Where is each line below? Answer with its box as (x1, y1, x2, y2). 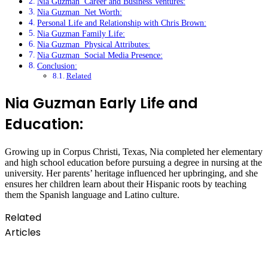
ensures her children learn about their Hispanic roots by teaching (5, 179, 246, 189)
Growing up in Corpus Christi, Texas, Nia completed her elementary (5, 147, 263, 157)
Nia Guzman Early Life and (5, 93, 198, 114)
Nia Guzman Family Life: (36, 29, 125, 39)
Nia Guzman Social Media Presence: (36, 50, 163, 60)
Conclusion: (36, 61, 77, 71)
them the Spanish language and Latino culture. (5, 190, 179, 200)
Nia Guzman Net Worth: (36, 7, 122, 17)
